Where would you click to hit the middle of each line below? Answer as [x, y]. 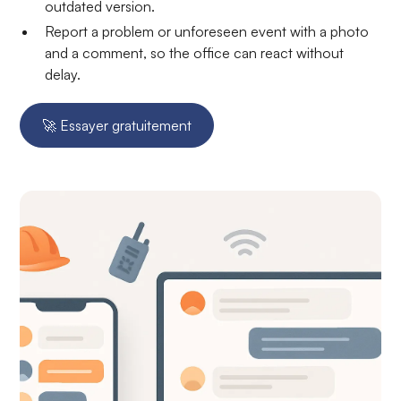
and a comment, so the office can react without [195, 53]
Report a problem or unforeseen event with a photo [207, 32]
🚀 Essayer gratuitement [117, 126]
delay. [63, 75]
